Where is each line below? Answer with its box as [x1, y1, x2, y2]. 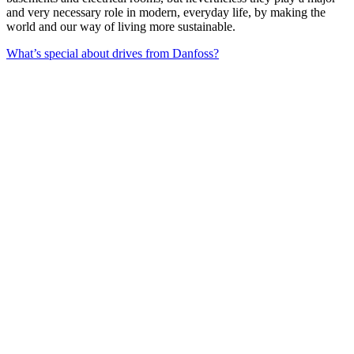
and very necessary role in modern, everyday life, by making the [6, 6, 326, 20]
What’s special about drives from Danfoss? [6, 47, 219, 61]
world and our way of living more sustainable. [6, 20, 235, 34]
